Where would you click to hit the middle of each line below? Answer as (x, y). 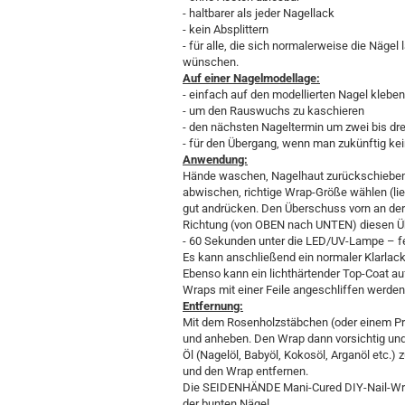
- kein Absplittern (226, 29)
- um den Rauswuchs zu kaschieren (273, 111)
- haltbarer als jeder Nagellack (259, 13)
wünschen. (211, 62)
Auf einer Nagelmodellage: (251, 78)
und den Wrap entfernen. (245, 371)
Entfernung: (213, 306)
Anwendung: (215, 160)
